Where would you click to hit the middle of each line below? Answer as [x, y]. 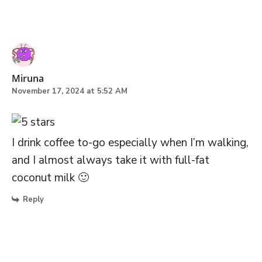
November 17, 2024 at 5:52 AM [70, 92]
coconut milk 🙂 [50, 178]
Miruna [28, 79]
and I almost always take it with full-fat [111, 161]
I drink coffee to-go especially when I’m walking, [130, 143]
